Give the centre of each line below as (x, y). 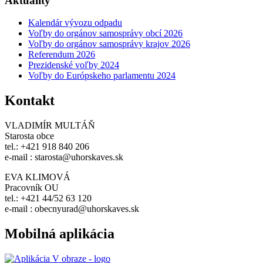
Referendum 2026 (62, 55)
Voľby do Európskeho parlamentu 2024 (102, 76)
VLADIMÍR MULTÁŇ (50, 126)
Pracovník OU (32, 188)
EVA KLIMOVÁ (38, 177)
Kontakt (30, 101)
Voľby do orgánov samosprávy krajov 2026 (109, 44)
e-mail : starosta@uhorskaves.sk (64, 157)
